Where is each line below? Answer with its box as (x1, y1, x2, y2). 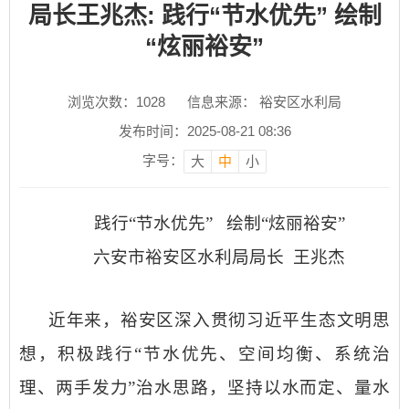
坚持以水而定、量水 (226, 378, 391, 397)
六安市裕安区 (93, 247, 197, 267)
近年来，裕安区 (48, 310, 175, 330)
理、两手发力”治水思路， (19, 378, 227, 397)
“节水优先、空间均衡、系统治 (133, 344, 391, 363)
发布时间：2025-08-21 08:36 (118, 123, 291, 139)
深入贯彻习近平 (174, 310, 301, 330)
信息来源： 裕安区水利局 (187, 94, 341, 110)
